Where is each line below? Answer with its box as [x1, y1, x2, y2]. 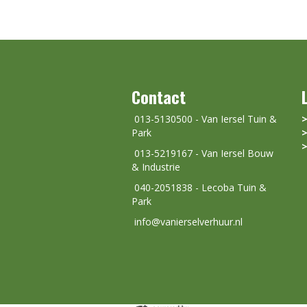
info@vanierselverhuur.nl [134, 215, 243, 228]
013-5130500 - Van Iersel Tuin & [132, 112, 277, 125]
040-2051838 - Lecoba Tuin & [132, 181, 267, 194]
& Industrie [132, 160, 180, 173]
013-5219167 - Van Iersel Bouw [132, 147, 273, 160]
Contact [132, 84, 186, 109]
